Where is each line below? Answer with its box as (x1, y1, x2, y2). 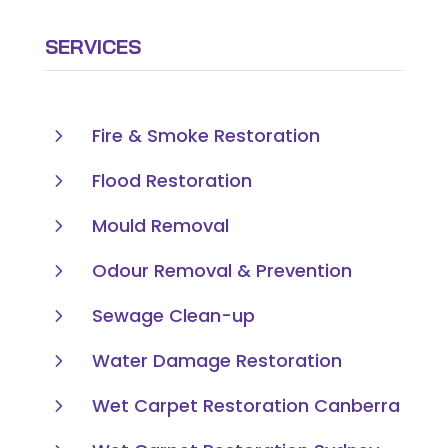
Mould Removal (91, 212, 229, 238)
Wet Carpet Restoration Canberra (91, 392, 400, 418)
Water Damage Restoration (91, 347, 342, 373)
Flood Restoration (91, 167, 252, 193)
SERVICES (44, 33, 141, 59)
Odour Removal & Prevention (91, 257, 352, 283)
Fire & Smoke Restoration (91, 122, 320, 148)
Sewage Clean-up (91, 302, 255, 328)
